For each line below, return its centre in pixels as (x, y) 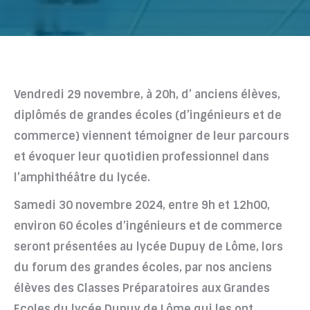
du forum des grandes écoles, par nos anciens (143, 267)
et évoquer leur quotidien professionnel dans (142, 157)
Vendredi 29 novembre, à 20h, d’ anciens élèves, (147, 94)
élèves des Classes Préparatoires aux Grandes (142, 288)
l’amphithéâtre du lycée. (82, 177)
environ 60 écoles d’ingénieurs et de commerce (148, 226)
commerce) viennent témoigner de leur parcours (152, 136)
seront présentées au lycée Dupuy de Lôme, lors (148, 247)
